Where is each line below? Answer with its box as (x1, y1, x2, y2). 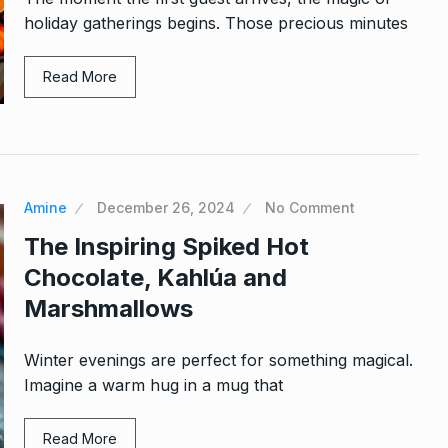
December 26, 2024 (97, 199, 235, 217)
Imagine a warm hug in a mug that (24, 375, 283, 396)
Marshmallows (24, 294, 193, 324)
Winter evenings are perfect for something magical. (24, 350, 413, 371)
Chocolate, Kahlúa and (24, 263, 287, 293)
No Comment (265, 199, 355, 217)
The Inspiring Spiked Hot (24, 232, 309, 262)
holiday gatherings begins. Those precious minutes (24, 12, 408, 33)
